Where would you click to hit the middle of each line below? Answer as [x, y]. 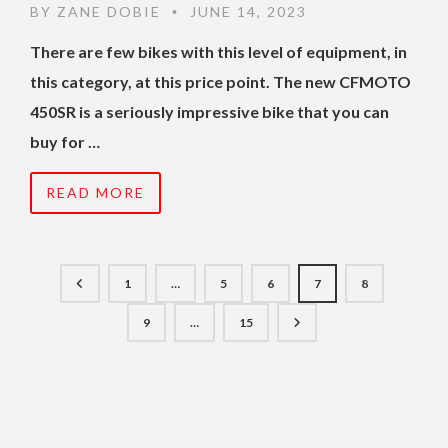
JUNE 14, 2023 [246, 12]
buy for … [65, 142]
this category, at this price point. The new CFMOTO [220, 82]
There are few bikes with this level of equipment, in [218, 52]
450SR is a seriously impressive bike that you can [209, 112]
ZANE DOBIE [109, 12]
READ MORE [95, 193]
